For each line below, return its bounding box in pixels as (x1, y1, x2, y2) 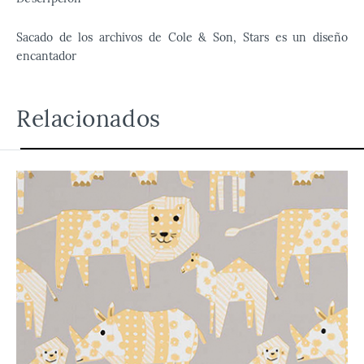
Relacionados (16, 104, 161, 133)
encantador (16, 49, 76, 63)
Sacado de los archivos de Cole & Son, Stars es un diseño (16, 30, 348, 45)
